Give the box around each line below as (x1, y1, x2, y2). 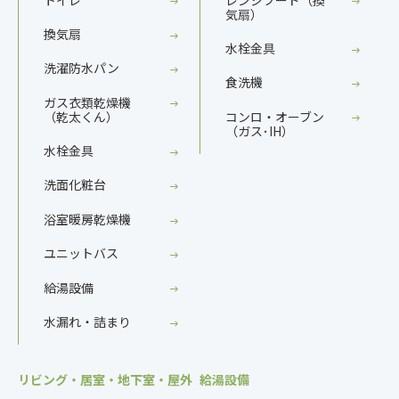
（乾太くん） (44, 107, 118, 126)
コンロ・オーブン (225, 107, 324, 126)
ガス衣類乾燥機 (44, 93, 131, 111)
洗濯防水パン (44, 59, 119, 77)
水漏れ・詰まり (44, 312, 131, 330)
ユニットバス (44, 244, 118, 263)
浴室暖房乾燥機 (44, 209, 131, 228)
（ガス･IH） (225, 121, 294, 140)
